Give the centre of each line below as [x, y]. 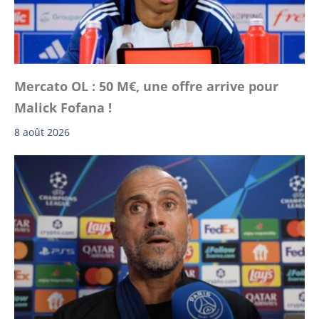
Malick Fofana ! [63, 107]
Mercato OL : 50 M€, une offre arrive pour [146, 86]
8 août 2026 [42, 132]
